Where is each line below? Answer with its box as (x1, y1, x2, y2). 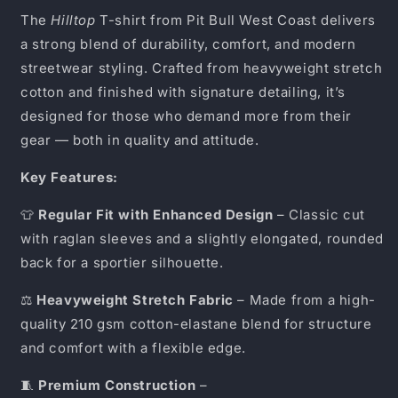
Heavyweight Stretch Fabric (36, 291, 234, 309)
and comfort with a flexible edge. (20, 339, 246, 357)
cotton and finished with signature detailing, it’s (20, 84, 346, 101)
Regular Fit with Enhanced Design (38, 206, 274, 224)
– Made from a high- (233, 291, 376, 309)
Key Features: (20, 169, 118, 187)
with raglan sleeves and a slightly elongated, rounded (20, 230, 384, 248)
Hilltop (51, 12, 96, 29)
